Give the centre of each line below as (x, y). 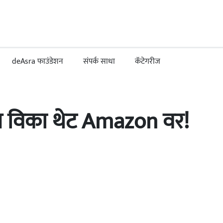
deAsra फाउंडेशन (38, 61)
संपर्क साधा (99, 61)
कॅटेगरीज (148, 61)
